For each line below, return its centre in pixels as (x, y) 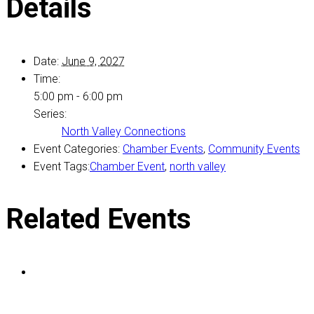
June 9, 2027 (93, 62)
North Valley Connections (124, 132)
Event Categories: (77, 149)
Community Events (254, 149)
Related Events (98, 219)
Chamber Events (163, 149)
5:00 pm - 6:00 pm (78, 97)
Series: (50, 114)
